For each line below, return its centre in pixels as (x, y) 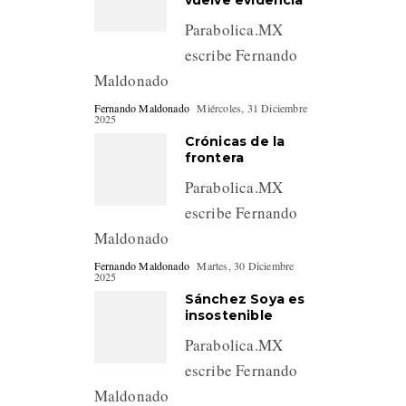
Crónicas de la (235, 142)
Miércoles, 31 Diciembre (252, 108)
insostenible (228, 316)
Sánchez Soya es (245, 300)
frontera (214, 158)
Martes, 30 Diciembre (246, 266)
